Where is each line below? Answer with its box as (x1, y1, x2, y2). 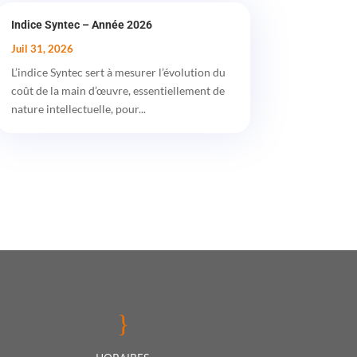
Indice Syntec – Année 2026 (10, 18, 152, 32)
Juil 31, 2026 (10, 42, 73, 56)
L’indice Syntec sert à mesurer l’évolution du (10, 65, 226, 80)
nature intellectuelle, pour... (10, 102, 146, 116)
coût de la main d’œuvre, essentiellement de (10, 84, 225, 98)
